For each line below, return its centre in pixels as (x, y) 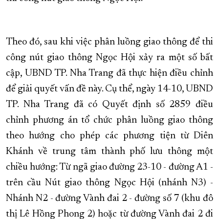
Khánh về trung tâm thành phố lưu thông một (109, 152)
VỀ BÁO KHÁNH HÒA (170, 32)
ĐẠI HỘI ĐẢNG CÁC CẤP (43, 32)
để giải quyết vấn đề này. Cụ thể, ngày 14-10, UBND (109, 89)
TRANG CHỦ (109, 32)
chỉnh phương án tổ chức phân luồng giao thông (109, 120)
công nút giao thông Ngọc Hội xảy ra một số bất (109, 58)
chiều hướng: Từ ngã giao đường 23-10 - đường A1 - (109, 167)
